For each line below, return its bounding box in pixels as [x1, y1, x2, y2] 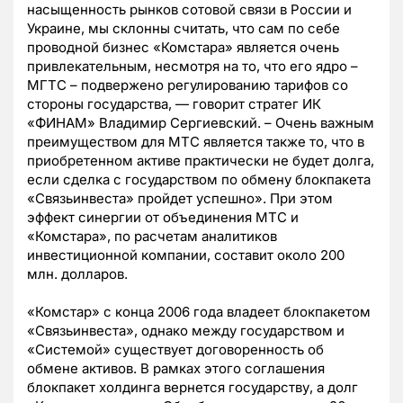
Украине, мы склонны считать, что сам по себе [27, 20, 340, 38]
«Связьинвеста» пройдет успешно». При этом [27, 190, 333, 208]
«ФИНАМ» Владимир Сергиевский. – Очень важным [27, 114, 374, 132]
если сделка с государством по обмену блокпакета [27, 171, 371, 189]
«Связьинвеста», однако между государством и [27, 322, 345, 340]
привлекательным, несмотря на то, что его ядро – [27, 58, 358, 76]
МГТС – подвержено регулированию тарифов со [27, 76, 348, 94]
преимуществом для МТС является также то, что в [27, 133, 364, 151]
